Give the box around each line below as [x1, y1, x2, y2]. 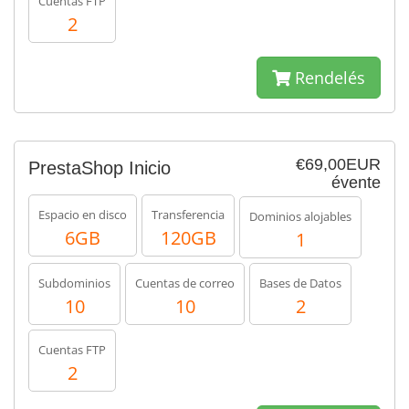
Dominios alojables [249, 208, 351, 225]
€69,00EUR [296, 155, 381, 173]
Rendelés [290, 67, 365, 89]
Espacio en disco [38, 206, 127, 223]
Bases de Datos [259, 275, 341, 291]
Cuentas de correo [135, 275, 235, 291]
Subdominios [38, 275, 110, 291]
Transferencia [152, 206, 225, 223]
